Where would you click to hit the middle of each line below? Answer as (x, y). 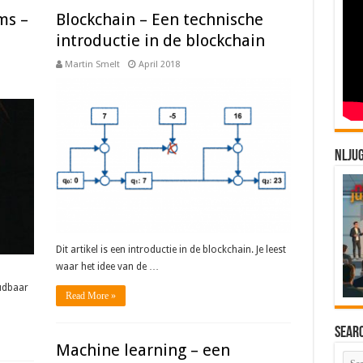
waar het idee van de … (107, 267)
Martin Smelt (92, 64)
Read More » (90, 296)
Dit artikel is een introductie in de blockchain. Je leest (171, 250)
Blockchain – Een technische (159, 19)
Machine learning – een (143, 350)
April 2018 (159, 64)
